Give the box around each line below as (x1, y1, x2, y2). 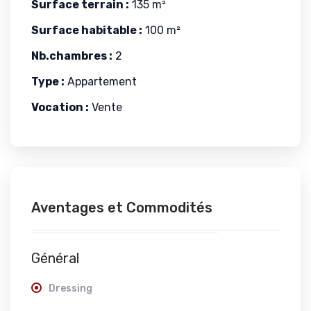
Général (31, 250, 79, 267)
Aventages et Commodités (31, 199, 212, 216)
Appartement (65, 75, 137, 88)
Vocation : (31, 101, 89, 114)
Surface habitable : (31, 24, 142, 37)
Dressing (49, 283, 92, 294)
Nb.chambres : (31, 49, 112, 62)
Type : (31, 75, 65, 88)
